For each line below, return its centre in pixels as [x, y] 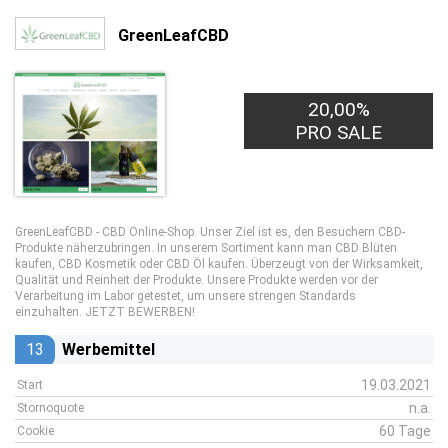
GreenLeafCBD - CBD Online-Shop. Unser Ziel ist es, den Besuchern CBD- [210, 232]
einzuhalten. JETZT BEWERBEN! [105, 312]
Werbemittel [108, 349]
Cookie [35, 431]
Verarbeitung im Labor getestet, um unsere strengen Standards [185, 296]
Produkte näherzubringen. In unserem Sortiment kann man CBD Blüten [206, 248]
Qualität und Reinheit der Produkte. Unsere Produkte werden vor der [196, 280]
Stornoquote [50, 408]
